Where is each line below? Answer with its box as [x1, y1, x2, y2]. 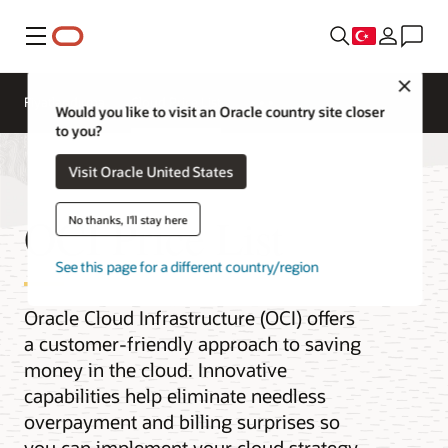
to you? [55, 121, 102, 141]
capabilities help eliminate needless [24, 383, 326, 409]
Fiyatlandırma [24, 94, 105, 110]
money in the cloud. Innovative [24, 357, 287, 383]
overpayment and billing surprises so [24, 409, 340, 435]
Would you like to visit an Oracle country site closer [55, 102, 385, 122]
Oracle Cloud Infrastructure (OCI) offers [24, 305, 355, 331]
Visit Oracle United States [68, 161, 234, 181]
